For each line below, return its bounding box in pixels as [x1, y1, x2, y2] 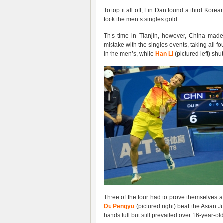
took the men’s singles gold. [104, 16, 179, 23]
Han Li [155, 50, 173, 57]
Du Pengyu [104, 203, 135, 210]
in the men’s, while [104, 50, 155, 57]
